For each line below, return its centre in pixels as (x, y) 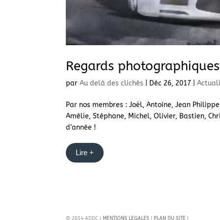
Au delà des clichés (112, 83)
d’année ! (82, 127)
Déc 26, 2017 (170, 83)
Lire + (85, 152)
